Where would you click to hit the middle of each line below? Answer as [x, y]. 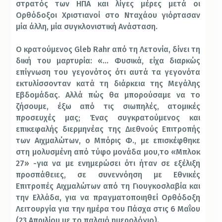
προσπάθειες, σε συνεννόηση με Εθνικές [108, 174]
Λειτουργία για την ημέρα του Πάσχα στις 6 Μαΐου [108, 209]
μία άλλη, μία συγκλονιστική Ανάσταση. [87, 26]
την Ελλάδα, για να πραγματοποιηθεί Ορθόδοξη [108, 197]
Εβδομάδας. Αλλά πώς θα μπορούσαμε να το [108, 95]
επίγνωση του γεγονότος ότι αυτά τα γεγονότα [108, 72]
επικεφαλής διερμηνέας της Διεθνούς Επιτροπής [108, 129]
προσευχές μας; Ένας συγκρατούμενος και [108, 117]
